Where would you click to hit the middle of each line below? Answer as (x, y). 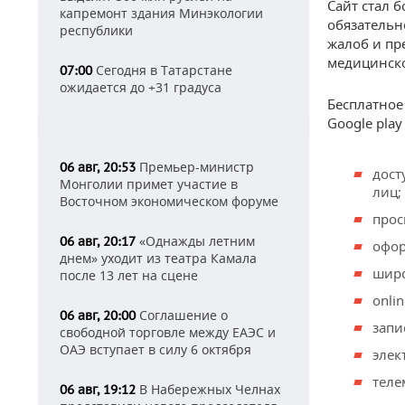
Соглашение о (182, 315)
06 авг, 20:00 (98, 316)
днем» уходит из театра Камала (158, 258)
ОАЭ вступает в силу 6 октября (155, 349)
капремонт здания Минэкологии (161, 13)
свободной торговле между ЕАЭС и (168, 332)
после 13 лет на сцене (129, 275)
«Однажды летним (195, 241)
